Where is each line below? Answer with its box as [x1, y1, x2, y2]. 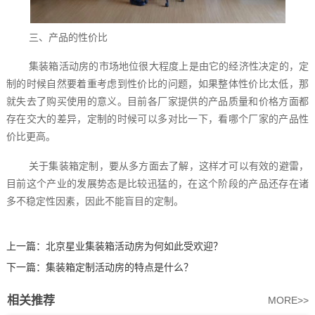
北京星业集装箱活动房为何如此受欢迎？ [45, 240, 223, 252]
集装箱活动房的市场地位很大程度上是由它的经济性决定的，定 [28, 60, 309, 72]
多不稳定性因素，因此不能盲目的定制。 [6, 195, 184, 207]
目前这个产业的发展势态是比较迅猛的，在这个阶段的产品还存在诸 [6, 177, 309, 189]
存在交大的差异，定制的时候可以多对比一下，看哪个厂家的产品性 [6, 113, 309, 125]
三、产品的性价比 [28, 31, 108, 43]
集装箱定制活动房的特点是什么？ [45, 262, 193, 274]
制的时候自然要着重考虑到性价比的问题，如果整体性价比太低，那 [6, 78, 309, 90]
